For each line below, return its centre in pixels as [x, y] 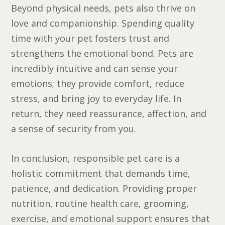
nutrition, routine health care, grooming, [100, 203]
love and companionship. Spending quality [103, 23]
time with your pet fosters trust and [90, 38]
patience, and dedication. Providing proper [104, 188]
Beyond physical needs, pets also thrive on [103, 8]
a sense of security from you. [74, 128]
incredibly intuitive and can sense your [95, 68]
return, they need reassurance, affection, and [109, 113]
